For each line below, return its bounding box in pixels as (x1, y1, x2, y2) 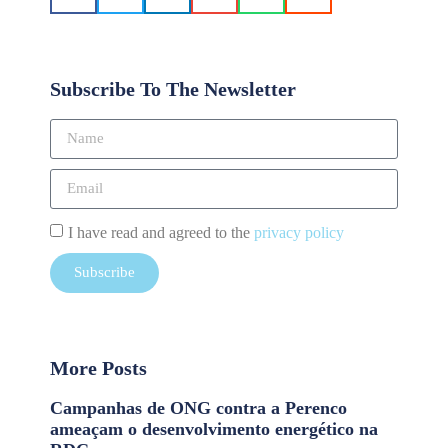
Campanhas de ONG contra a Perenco (50, 397, 347, 418)
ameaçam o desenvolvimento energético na (50, 418, 378, 439)
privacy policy (254, 223, 344, 241)
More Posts (50, 356, 147, 379)
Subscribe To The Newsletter (50, 77, 296, 100)
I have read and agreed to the (68, 223, 254, 241)
